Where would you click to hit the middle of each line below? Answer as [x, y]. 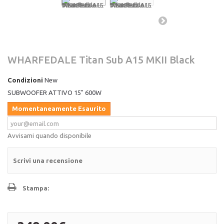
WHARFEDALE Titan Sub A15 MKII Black [101, 60]
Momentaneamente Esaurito [59, 108]
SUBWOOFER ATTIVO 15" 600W [54, 92]
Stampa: [36, 188]
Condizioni [25, 80]
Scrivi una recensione [48, 160]
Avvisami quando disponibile [49, 135]
